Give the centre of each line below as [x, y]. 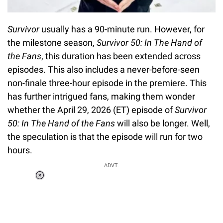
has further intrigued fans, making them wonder [101, 96]
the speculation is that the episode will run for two [105, 136]
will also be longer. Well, [163, 123]
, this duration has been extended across [121, 56]
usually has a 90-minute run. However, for [123, 29]
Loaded [91, 182]
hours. [20, 150]
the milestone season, [52, 42]
